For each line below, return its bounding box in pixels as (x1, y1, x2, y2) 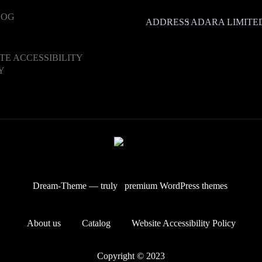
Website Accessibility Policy (131, 218, 236, 228)
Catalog (81, 218, 111, 228)
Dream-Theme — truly (30, 181, 120, 191)
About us (26, 218, 61, 228)
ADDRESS (146, 17, 189, 27)
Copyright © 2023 (97, 251, 165, 261)
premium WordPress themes (124, 181, 227, 191)
